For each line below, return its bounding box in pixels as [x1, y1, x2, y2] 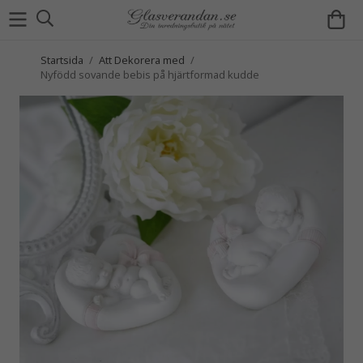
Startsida [41, 53, 83, 67]
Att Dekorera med [99, 53, 185, 67]
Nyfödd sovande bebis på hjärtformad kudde [41, 67, 259, 82]
